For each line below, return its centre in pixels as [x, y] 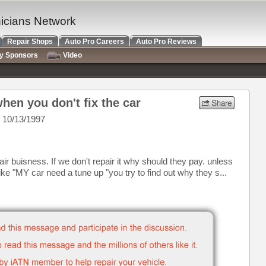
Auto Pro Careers [94, 42]
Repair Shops [30, 42]
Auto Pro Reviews [166, 42]
